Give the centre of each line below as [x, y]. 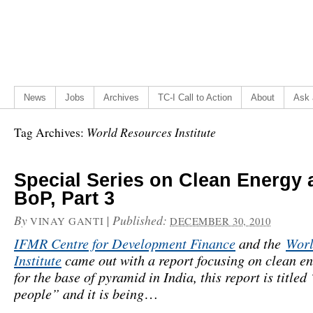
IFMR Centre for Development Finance [125, 243]
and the [261, 243]
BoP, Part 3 [64, 198]
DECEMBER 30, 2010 [220, 221]
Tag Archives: [50, 132]
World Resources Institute [151, 132]
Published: [140, 220]
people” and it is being [79, 293]
